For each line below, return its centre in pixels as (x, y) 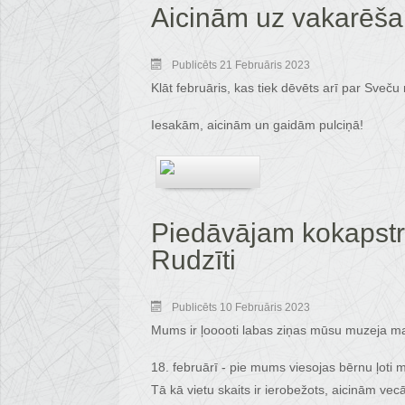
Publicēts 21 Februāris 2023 (241, 65)
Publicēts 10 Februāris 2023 (241, 307)
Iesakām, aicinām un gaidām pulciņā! (257, 125)
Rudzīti (193, 260)
